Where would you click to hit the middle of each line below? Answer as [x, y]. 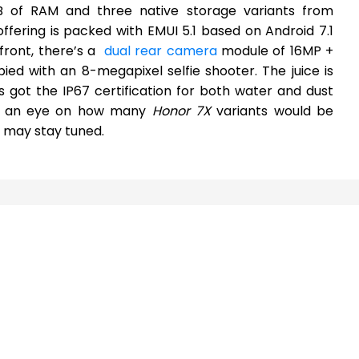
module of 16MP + [275, 50]
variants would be [272, 111]
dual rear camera [160, 50]
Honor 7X [181, 111]
